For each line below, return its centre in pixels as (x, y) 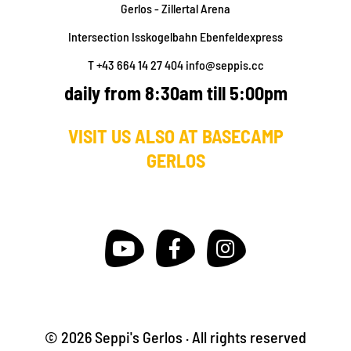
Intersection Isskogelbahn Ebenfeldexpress (175, 36)
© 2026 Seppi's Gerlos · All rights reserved (175, 337)
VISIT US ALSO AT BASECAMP (175, 136)
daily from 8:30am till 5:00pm (175, 93)
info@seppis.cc (224, 65)
